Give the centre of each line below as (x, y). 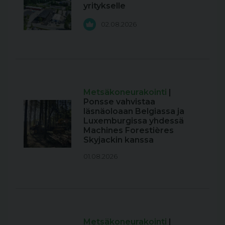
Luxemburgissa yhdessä (134, 121)
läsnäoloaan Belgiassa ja (134, 111)
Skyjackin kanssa (119, 140)
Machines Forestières (129, 130)
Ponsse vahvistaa (119, 101)
